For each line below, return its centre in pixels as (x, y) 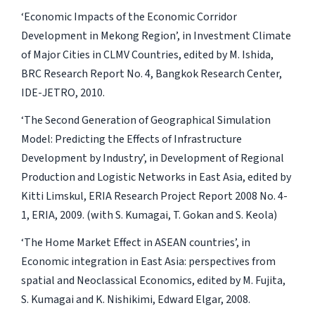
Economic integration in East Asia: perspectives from (148, 261)
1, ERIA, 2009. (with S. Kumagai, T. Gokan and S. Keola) (149, 215)
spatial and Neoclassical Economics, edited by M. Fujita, (153, 280)
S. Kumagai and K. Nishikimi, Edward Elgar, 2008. (135, 299)
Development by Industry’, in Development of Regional (152, 158)
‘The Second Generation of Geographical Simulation (146, 120)
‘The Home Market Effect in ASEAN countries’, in (135, 242)
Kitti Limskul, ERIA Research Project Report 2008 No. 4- (154, 196)
